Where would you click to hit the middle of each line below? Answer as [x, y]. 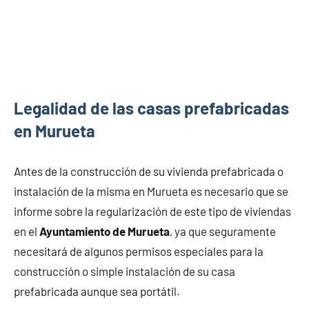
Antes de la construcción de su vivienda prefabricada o [149, 171]
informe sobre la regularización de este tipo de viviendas [152, 211]
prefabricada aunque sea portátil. [97, 291]
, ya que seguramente [223, 231]
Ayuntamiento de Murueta [104, 231]
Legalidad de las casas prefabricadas [151, 108]
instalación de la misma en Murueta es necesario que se [151, 191]
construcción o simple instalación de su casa [124, 271]
